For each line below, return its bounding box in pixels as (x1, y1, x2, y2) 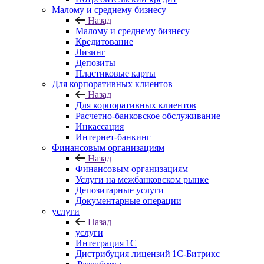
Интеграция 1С (75, 238, 137, 248)
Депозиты (75, 58, 115, 68)
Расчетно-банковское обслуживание (75, 111, 220, 121)
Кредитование (75, 37, 133, 47)
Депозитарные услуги (75, 185, 164, 195)
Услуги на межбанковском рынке (75, 174, 209, 184)
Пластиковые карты (75, 68, 156, 78)
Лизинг (75, 47, 105, 57)
